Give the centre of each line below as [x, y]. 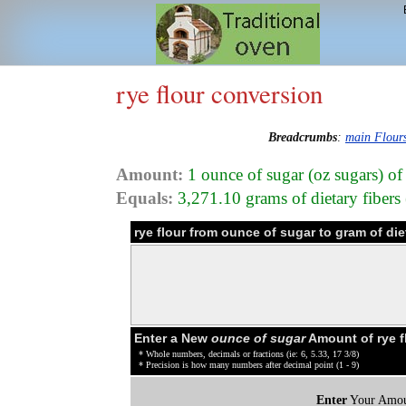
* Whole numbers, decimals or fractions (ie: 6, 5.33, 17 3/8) [249, 353]
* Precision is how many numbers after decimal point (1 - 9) [249, 364]
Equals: [145, 198]
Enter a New [173, 338]
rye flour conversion [219, 93]
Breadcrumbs [303, 137]
